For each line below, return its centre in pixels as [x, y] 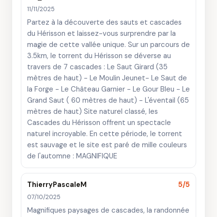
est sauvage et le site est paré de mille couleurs [107, 145]
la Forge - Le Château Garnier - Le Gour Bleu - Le [108, 89]
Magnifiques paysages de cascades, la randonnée [108, 210]
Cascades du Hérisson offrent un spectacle [99, 123]
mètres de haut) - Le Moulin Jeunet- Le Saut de [107, 78]
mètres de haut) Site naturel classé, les [93, 111]
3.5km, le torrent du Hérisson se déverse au [99, 56]
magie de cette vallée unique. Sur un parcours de [108, 45]
